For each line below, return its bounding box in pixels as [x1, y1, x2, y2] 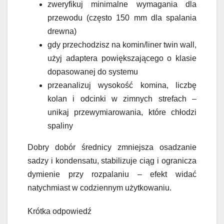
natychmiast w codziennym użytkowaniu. [27, 183, 171, 192]
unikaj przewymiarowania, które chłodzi [47, 108, 196, 117]
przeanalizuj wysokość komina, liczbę [47, 81, 196, 90]
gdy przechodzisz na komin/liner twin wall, [47, 40, 196, 49]
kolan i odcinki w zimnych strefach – [47, 94, 196, 103]
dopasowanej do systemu [47, 67, 138, 76]
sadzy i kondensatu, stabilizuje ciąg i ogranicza [27, 156, 196, 165]
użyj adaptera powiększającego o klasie [47, 54, 196, 63]
